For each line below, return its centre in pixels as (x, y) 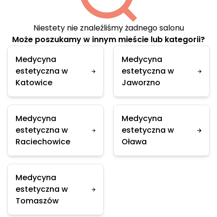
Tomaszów (37, 201)
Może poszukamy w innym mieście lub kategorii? (108, 39)
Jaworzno (141, 83)
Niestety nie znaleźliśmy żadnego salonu (108, 28)
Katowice (34, 83)
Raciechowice (43, 142)
